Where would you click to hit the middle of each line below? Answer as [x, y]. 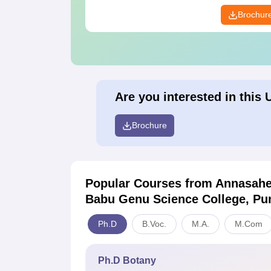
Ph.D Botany [127, 261]
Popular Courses [135, 184]
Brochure [149, 126]
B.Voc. [154, 224]
